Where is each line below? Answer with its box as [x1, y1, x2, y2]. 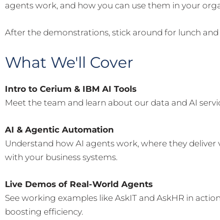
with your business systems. [5, 152, 117, 163]
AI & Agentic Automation [5, 125, 114, 135]
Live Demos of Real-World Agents [5, 179, 153, 190]
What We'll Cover [5, 53, 133, 72]
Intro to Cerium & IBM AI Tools [5, 83, 137, 94]
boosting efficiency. [5, 207, 83, 217]
